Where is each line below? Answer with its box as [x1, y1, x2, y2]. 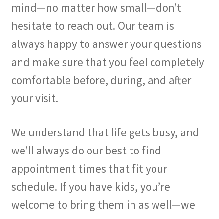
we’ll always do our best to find [11, 143, 161, 157]
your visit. [11, 91, 58, 106]
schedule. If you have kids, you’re [11, 179, 170, 194]
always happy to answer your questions [11, 37, 202, 51]
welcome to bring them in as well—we [11, 197, 195, 212]
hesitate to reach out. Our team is [11, 19, 174, 33]
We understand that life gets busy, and [11, 125, 199, 139]
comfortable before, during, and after [11, 73, 191, 88]
